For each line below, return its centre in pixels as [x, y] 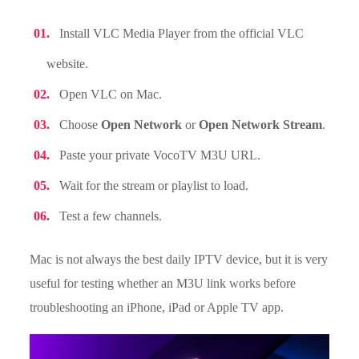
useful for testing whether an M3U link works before [163, 283]
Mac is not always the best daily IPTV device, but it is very [179, 259]
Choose [81, 124]
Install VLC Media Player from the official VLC [182, 33]
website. [68, 63]
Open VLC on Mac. [111, 94]
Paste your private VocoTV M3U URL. [160, 155]
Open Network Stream [261, 124]
